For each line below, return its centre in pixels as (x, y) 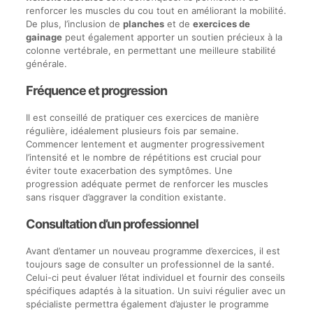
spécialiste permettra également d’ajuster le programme (147, 304)
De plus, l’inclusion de (74, 23)
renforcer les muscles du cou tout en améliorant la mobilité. (156, 10)
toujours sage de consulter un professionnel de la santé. (150, 264)
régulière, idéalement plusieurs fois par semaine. (132, 130)
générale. (46, 63)
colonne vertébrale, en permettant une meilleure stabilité (151, 50)
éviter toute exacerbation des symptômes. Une (129, 170)
